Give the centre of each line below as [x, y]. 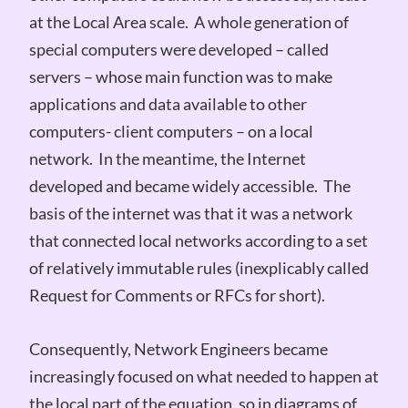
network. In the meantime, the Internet [167, 158]
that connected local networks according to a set [198, 240]
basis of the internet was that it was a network [190, 213]
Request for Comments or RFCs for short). [177, 295]
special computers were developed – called [178, 49]
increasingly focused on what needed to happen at [204, 376]
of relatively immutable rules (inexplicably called [199, 267]
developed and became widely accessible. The [189, 185]
